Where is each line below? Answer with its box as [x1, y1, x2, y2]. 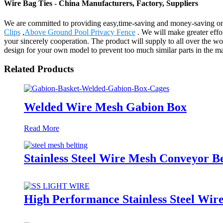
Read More [24, 123, 59, 132]
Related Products [4, 64, 74, 75]
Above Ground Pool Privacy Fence [24, 27, 135, 36]
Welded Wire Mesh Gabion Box [24, 100, 187, 113]
